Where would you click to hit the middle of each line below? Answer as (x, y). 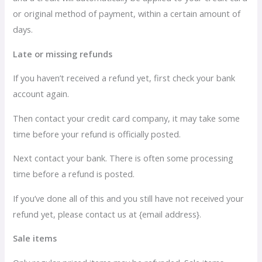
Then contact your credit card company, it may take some (127, 118)
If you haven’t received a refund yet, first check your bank (124, 78)
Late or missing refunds (63, 54)
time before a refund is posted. (74, 174)
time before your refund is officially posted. (97, 134)
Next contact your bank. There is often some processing (123, 158)
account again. (41, 94)
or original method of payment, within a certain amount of (127, 13)
